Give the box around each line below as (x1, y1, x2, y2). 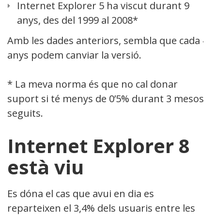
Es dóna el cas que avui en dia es (7, 186, 154, 200)
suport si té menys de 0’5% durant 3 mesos (7, 92, 204, 105)
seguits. (7, 106, 43, 120)
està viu (7, 153, 84, 180)
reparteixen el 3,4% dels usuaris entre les (7, 201, 195, 215)
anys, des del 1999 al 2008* (17, 13, 138, 27)
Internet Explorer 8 (7, 132, 190, 159)
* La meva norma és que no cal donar (7, 77, 178, 91)
